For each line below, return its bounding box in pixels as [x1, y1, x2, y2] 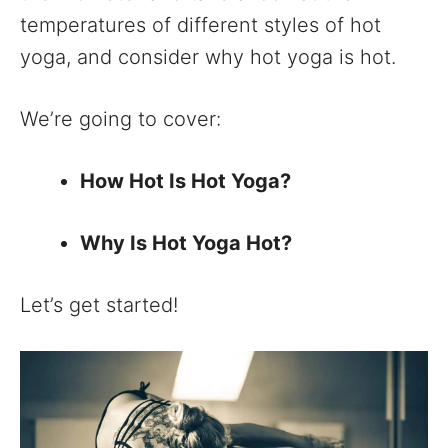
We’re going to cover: [20, 107, 221, 131]
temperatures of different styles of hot [20, 13, 381, 37]
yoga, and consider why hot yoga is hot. [20, 45, 396, 69]
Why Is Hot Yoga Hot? [80, 231, 292, 255]
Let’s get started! [20, 293, 178, 317]
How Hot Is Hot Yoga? [80, 169, 291, 193]
